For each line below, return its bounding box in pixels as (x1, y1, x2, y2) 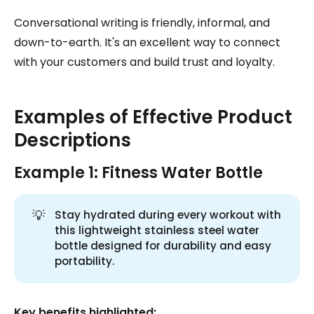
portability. (55, 254, 115, 269)
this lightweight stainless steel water (55, 223, 260, 238)
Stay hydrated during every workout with (55, 207, 282, 223)
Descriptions (14, 128, 131, 153)
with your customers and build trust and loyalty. (14, 54, 275, 71)
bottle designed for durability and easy (55, 238, 272, 254)
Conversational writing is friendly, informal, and (14, 15, 270, 32)
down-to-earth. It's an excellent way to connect (14, 34, 280, 51)
